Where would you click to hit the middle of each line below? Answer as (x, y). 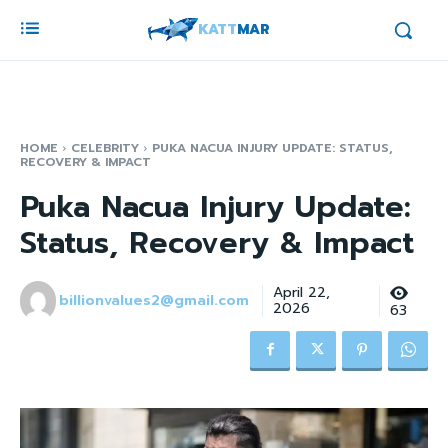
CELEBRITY (105, 148)
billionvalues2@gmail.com (154, 300)
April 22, (302, 292)
